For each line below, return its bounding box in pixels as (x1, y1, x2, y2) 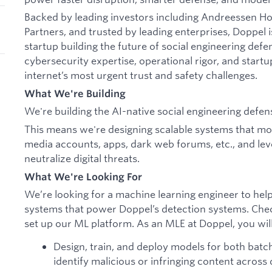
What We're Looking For (24, 170, 142, 183)
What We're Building (24, 87, 126, 100)
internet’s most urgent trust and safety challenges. (24, 69, 257, 82)
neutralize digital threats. (24, 152, 140, 165)
